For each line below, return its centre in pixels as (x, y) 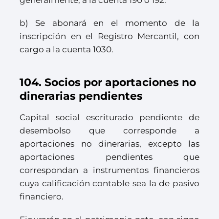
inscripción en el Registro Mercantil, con (109, 36)
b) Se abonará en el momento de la (109, 23)
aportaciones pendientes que (109, 157)
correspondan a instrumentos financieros (109, 170)
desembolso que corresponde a (109, 131)
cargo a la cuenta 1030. (66, 50)
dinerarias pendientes (81, 96)
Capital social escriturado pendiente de (109, 118)
